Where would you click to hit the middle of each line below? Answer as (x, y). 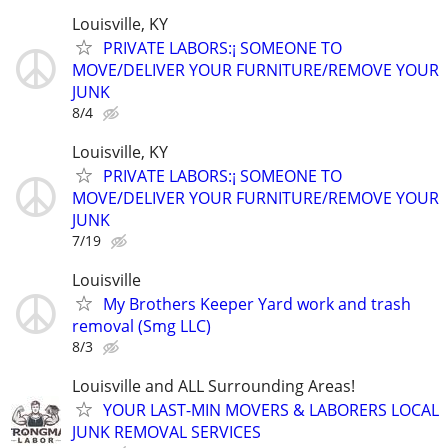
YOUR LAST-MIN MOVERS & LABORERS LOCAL (271, 410)
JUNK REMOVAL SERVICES (166, 432)
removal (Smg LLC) (141, 325)
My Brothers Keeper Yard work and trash (257, 303)
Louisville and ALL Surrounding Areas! (213, 386)
